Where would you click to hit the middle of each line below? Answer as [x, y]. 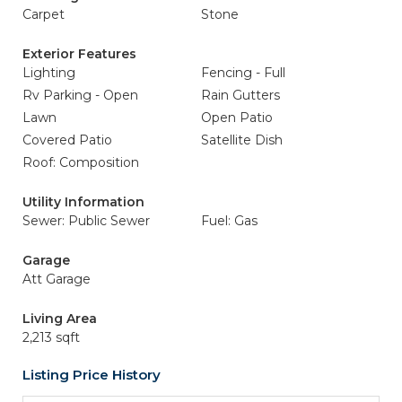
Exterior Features [79, 54]
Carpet [44, 14]
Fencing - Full [243, 73]
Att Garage [57, 279]
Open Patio [237, 118]
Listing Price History [92, 375]
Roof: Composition [81, 162]
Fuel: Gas [229, 221]
